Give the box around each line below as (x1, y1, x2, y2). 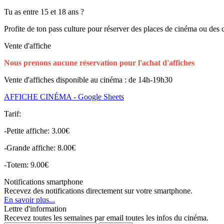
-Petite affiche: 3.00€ (4, 126, 69, 135)
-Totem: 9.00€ (4, 160, 48, 169)
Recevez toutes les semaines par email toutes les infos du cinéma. (4, 213, 208, 222)
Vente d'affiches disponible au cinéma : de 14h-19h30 (4, 75, 172, 84)
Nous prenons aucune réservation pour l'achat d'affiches (4, 58, 194, 67)
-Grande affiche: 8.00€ (4, 143, 75, 152)
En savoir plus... (4, 195, 55, 204)
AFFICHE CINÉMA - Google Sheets (4, 92, 124, 101)
